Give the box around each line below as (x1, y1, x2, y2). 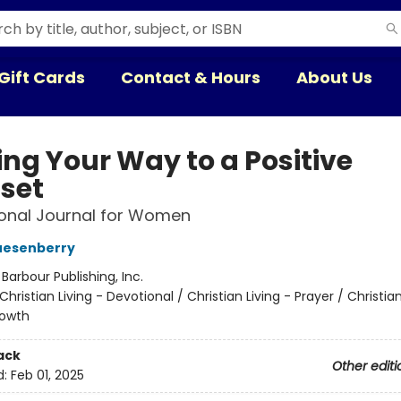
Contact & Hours (121, 66, 260, 89)
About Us (296, 66, 372, 89)
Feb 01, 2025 (10, 366, 84, 385)
